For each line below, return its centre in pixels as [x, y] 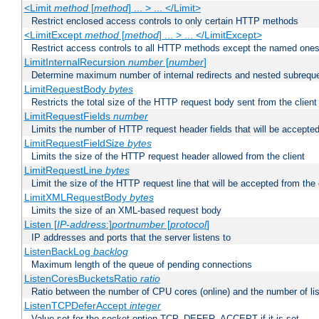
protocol [188, 225]
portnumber [138, 225]
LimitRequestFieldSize [75, 143]
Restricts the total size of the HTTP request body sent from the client [174, 103]
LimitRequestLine [64, 171]
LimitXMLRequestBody [77, 198]
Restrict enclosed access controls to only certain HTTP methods [165, 21]
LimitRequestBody [66, 89]
